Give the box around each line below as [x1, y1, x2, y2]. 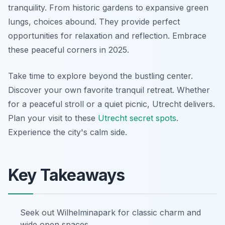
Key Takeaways [8, 165, 125, 185]
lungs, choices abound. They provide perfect [8, 17, 180, 27]
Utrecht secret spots [98, 113, 176, 123]
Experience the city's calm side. [8, 127, 127, 137]
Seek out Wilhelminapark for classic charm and [20, 207, 201, 217]
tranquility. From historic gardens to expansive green [8, 3, 208, 13]
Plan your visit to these [8, 113, 98, 123]
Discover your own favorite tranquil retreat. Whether [8, 85, 210, 95]
